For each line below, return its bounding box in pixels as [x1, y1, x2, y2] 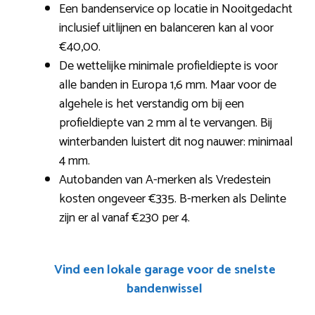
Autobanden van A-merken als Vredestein [59, 169, 271, 191]
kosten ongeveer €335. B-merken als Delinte [59, 188, 286, 210]
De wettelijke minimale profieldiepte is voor [59, 56, 278, 77]
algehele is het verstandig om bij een [59, 94, 244, 115]
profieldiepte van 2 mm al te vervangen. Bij [59, 112, 272, 134]
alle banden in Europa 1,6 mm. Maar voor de [59, 75, 276, 96]
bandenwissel [127, 278, 202, 300]
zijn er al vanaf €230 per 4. [59, 207, 190, 229]
